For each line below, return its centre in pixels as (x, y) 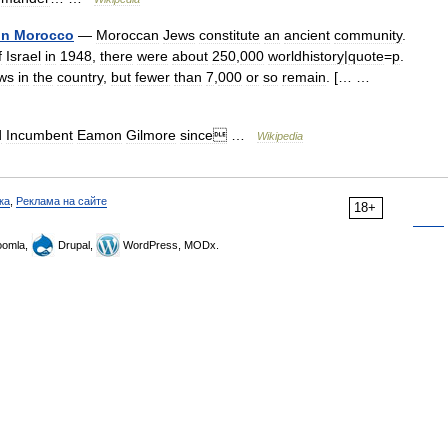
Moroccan (127, 35)
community (368, 35)
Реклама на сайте (61, 201)
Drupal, (75, 245)
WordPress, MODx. (169, 245)
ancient (307, 35)
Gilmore (151, 135)
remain (304, 77)
